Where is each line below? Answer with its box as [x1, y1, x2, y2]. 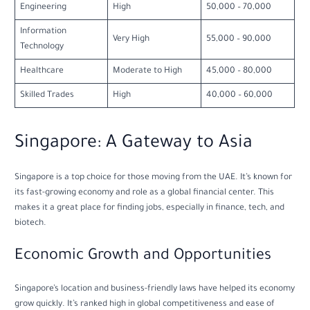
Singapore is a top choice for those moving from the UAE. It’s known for [15, 173, 293, 183]
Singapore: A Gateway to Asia [15, 134, 253, 154]
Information [19, 26, 66, 37]
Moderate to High [112, 66, 182, 76]
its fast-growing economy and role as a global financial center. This [15, 188, 275, 199]
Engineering [19, 2, 66, 12]
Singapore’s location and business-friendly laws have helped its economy [15, 284, 295, 294]
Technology [19, 42, 64, 52]
